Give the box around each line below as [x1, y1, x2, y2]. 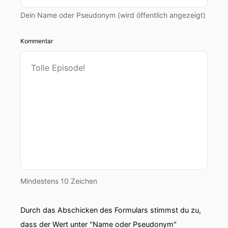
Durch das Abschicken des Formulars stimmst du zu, [20, 206, 201, 214]
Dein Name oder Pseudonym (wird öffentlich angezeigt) [20, 11, 206, 19]
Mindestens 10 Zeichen [20, 177, 97, 185]
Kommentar [20, 37, 53, 45]
